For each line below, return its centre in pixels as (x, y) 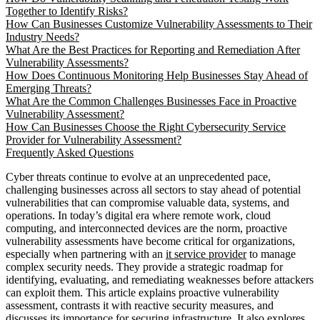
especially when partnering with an (86, 254)
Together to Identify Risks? (67, 11)
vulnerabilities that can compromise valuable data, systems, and (147, 202)
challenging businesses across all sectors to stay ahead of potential (153, 189)
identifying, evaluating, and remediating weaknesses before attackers (160, 279)
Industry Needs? (42, 36)
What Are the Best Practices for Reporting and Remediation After (153, 49)
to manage (271, 254)
